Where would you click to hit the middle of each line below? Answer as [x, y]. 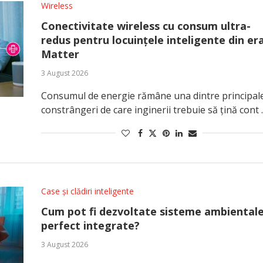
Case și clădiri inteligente [87, 191]
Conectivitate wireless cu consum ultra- [146, 26]
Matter [60, 54]
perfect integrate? [90, 225]
